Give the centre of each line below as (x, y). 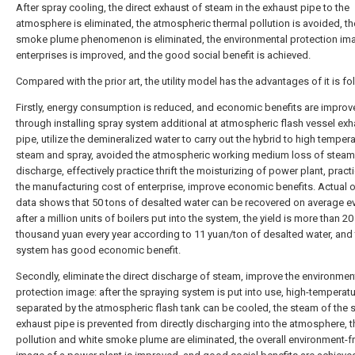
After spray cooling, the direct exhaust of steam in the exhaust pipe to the (183, 8)
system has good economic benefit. (98, 250)
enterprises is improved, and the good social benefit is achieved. (163, 55)
